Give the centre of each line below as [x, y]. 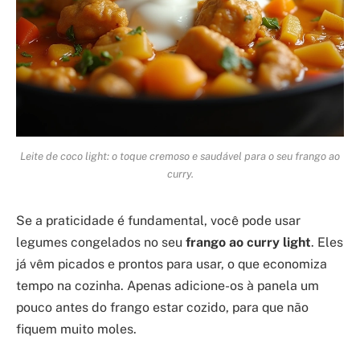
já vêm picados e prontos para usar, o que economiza [172, 264]
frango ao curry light [248, 242]
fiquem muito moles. [76, 329]
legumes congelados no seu [101, 242]
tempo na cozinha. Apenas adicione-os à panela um [168, 285]
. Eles [327, 242]
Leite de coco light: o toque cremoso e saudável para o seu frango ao [180, 155]
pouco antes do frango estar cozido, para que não [162, 307]
